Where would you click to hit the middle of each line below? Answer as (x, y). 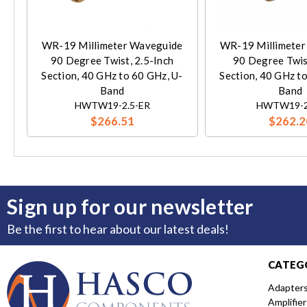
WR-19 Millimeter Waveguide (112, 45)
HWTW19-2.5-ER (112, 105)
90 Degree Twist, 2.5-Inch (112, 60)
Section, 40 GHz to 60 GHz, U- (112, 75)
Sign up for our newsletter (130, 206)
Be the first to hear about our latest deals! (118, 229)
